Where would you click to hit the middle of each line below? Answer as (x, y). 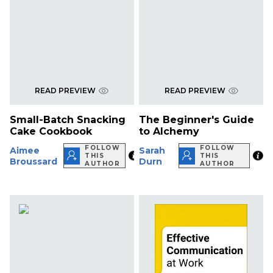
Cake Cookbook (51, 132)
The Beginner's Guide (197, 120)
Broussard (34, 161)
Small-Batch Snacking (68, 120)
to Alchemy (169, 132)
